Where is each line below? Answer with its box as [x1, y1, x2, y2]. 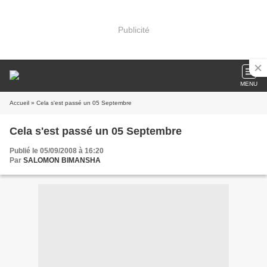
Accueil [10, 100, 29, 106]
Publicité [117, 24, 150, 35]
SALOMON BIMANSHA [23, 156, 101, 164]
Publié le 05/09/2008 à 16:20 [10, 147, 104, 155]
